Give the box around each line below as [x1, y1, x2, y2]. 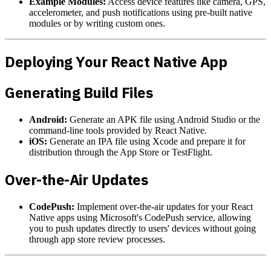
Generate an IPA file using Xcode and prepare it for [47, 136, 246, 147]
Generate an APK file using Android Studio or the [67, 114, 260, 125]
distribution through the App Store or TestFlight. [29, 147, 212, 158]
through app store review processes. [29, 234, 165, 245]
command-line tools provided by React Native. [29, 125, 207, 136]
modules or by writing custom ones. [29, 18, 165, 28]
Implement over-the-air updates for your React [74, 201, 253, 212]
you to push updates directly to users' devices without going [29, 223, 256, 234]
